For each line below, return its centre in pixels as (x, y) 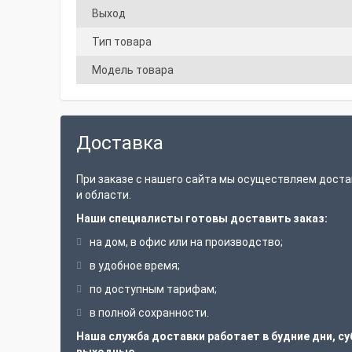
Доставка (120, 143)
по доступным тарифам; (153, 289)
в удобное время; (135, 266)
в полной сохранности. (149, 313)
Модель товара (133, 70)
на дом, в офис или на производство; (186, 242)
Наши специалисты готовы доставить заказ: (202, 218)
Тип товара (122, 42)
